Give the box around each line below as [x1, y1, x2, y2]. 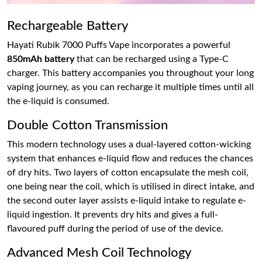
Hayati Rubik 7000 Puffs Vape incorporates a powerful [7, 40, 230, 50]
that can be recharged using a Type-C [74, 54, 229, 64]
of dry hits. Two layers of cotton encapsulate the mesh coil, [7, 167, 249, 177]
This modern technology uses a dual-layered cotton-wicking [7, 139, 251, 149]
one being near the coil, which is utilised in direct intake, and [7, 181, 254, 191]
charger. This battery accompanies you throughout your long [7, 68, 254, 78]
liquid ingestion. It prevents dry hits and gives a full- [7, 209, 218, 219]
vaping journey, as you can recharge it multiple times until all [7, 82, 254, 92]
